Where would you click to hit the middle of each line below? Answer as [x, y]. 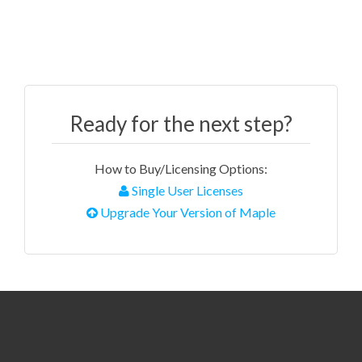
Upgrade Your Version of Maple [187, 213]
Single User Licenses [186, 191]
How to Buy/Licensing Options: [181, 169]
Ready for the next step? [181, 124]
